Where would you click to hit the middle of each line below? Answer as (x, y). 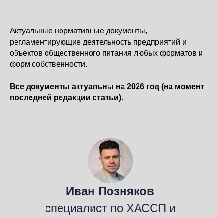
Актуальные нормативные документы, (78, 31)
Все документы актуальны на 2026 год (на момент (107, 86)
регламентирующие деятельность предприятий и (98, 42)
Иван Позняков (110, 191)
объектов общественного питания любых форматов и (106, 53)
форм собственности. (48, 64)
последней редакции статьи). (66, 98)
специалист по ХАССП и (110, 208)
